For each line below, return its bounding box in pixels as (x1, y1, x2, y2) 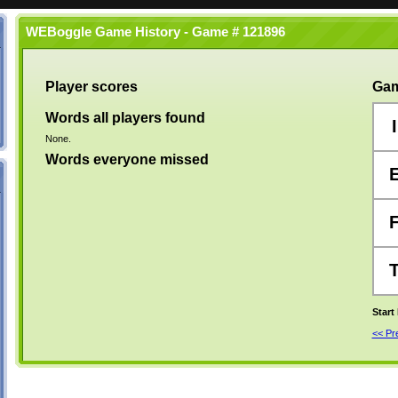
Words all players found (44, 110, 205, 125)
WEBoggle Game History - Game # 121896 (18, 25, 285, 39)
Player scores (44, 79, 138, 94)
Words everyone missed (44, 152, 209, 167)
